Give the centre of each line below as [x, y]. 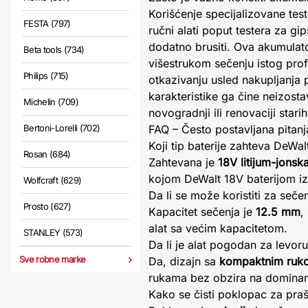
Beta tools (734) [54, 49]
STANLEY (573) [53, 232]
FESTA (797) [47, 23]
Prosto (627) [47, 206]
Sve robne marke [53, 259]
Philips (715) [46, 76]
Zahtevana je [183, 162]
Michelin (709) [51, 102]
